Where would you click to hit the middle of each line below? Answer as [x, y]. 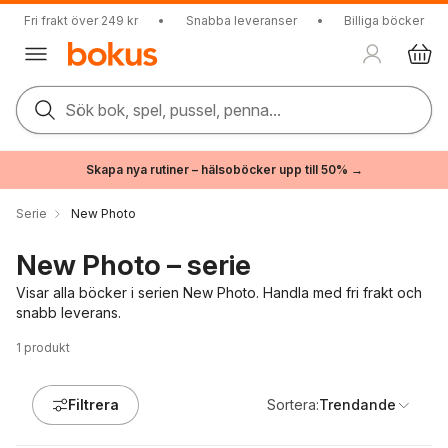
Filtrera [93, 404]
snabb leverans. [68, 312]
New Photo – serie [133, 265]
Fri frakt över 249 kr [81, 20]
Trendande [357, 404]
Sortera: [293, 404]
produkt [47, 347]
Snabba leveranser [241, 20]
